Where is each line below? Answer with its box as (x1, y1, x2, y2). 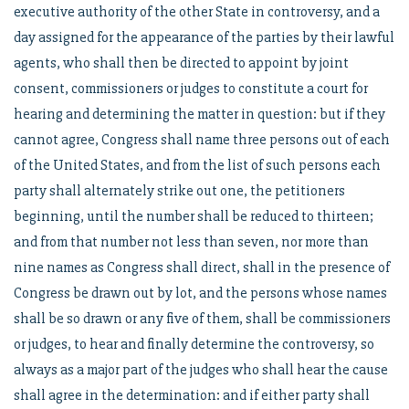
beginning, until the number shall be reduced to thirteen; (14, 207, 373, 225)
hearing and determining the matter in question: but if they (14, 105, 385, 123)
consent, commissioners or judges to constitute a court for (14, 79, 368, 98)
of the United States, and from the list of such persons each (14, 156, 381, 174)
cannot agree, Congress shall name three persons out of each (14, 131, 390, 149)
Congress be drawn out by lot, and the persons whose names (14, 284, 387, 302)
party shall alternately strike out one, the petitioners (14, 182, 345, 200)
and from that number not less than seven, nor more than (14, 233, 369, 251)
